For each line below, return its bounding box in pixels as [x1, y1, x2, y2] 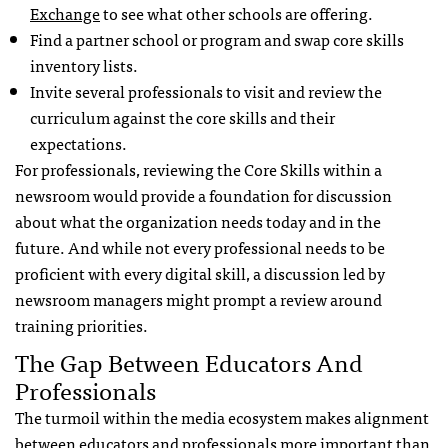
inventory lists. [30, 51, 138, 78]
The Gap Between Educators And [15, 341, 363, 381]
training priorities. [15, 311, 148, 338]
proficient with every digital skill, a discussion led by [15, 259, 385, 286]
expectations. [30, 129, 127, 156]
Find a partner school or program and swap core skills [30, 25, 404, 52]
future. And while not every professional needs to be [15, 233, 385, 260]
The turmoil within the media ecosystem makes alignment [15, 403, 429, 430]
